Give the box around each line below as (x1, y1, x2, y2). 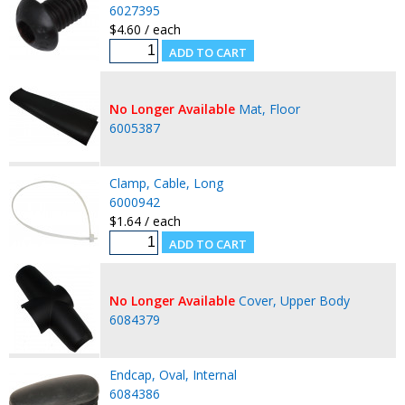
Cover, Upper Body (238, 291, 350, 309)
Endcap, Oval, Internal (108, 365, 237, 383)
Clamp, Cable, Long (108, 174, 223, 192)
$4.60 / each (108, 20, 181, 38)
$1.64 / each (108, 212, 181, 230)
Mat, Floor (238, 99, 300, 118)
